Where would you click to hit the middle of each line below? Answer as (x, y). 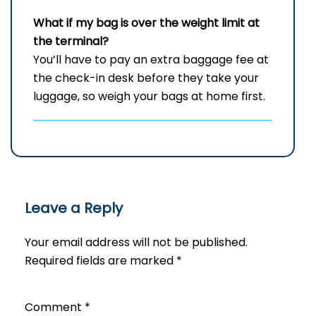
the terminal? (71, 42)
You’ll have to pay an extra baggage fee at (151, 60)
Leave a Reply (74, 208)
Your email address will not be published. (136, 243)
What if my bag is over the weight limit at (146, 23)
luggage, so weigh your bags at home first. (149, 97)
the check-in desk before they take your (146, 78)
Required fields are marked (101, 261)
